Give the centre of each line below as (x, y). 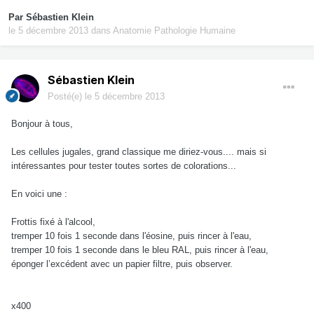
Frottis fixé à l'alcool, (53, 222)
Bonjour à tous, (42, 124)
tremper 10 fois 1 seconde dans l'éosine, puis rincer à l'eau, (131, 236)
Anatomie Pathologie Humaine (174, 31)
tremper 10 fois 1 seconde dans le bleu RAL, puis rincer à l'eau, (140, 250)
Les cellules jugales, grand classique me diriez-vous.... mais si (139, 152)
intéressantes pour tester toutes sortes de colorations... (125, 166)
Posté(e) (66, 97)
